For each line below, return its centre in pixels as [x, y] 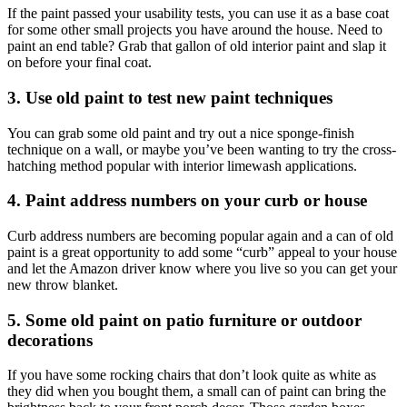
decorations [50, 340]
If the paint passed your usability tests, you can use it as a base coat [198, 14]
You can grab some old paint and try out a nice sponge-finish [181, 133]
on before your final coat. [79, 63]
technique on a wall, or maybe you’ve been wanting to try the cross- [202, 149]
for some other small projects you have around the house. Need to [195, 30]
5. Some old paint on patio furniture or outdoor [184, 320]
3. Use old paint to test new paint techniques [170, 97]
